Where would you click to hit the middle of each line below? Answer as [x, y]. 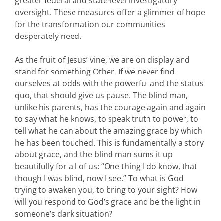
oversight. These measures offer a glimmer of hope [110, 12]
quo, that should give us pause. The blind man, [101, 95]
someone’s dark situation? [64, 213]
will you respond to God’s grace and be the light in [108, 202]
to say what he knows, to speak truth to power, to [107, 119]
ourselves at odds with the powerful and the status [109, 83]
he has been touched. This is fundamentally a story [109, 142]
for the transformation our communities [90, 24]
